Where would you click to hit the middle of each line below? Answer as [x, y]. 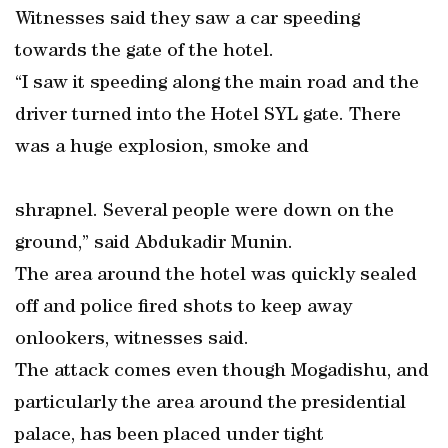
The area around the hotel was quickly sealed [216, 276]
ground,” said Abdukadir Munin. [154, 244]
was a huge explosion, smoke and [162, 148]
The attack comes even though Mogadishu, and [222, 372]
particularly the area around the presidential [210, 404]
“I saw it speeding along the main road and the [217, 84]
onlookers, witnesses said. [132, 340]
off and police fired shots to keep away [183, 308]
